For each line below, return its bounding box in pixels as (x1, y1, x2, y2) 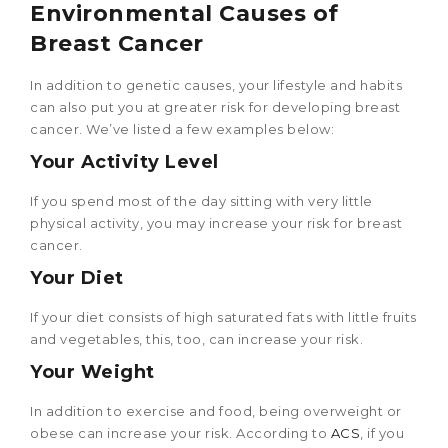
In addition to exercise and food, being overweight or (30, 403, 402, 420)
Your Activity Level (30, 151, 219, 174)
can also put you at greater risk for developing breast (30, 99, 400, 116)
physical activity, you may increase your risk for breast (30, 215, 402, 232)
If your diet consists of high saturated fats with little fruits (30, 309, 417, 326)
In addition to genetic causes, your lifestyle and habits (30, 77, 402, 94)
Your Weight (30, 361, 155, 384)
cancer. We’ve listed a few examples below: (30, 121, 334, 138)
